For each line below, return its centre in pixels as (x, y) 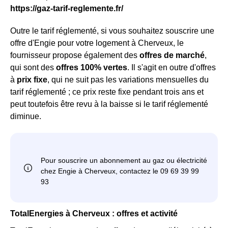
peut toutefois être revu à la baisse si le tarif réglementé (109, 104)
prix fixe (32, 80)
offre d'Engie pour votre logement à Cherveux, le (97, 43)
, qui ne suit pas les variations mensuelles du (128, 80)
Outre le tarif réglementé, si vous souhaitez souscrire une (112, 31)
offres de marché (172, 55)
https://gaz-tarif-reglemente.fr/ (67, 8)
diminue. (26, 116)
